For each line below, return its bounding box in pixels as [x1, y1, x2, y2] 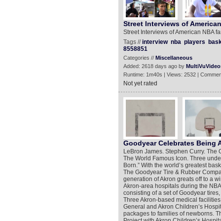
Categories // [123, 55, 155, 61]
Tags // [123, 38, 142, 45]
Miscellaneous [155, 55, 192, 61]
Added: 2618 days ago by [123, 63, 186, 69]
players [184, 38, 205, 45]
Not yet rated [123, 80, 157, 87]
